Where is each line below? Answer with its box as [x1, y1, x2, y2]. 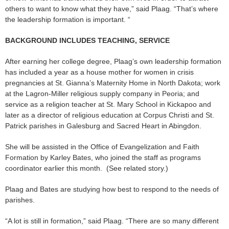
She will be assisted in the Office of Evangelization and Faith [5, 143, 199, 151]
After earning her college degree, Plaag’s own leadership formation [5, 57, 221, 66]
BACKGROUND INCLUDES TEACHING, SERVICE [5, 36, 170, 45]
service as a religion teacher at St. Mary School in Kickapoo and [5, 100, 211, 109]
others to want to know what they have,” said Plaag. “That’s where [5, 5, 218, 13]
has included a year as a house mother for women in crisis [5, 68, 194, 77]
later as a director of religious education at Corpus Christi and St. [5, 111, 214, 120]
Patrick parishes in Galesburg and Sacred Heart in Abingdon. [5, 122, 201, 130]
